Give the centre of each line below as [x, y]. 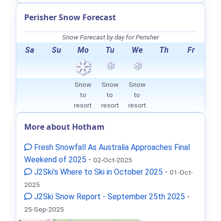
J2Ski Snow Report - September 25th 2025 [109, 197]
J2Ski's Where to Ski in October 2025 [97, 172]
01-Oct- [181, 172]
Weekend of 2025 [55, 160]
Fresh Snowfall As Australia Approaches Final [111, 147]
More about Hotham [64, 127]
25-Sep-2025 [44, 209]
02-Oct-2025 [113, 160]
